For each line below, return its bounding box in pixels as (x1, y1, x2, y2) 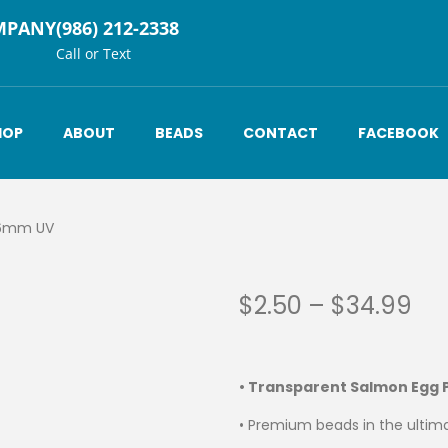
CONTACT (243, 123, 318, 143)
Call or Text (56, 44, 131, 63)
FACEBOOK (358, 123, 439, 143)
